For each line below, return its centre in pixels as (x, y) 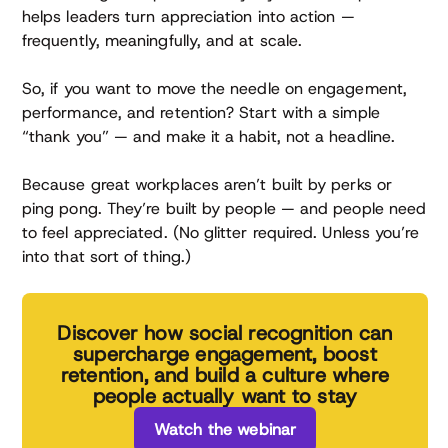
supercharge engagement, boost (225, 353)
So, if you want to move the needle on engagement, (214, 88)
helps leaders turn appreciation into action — (188, 16)
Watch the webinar (225, 429)
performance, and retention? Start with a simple (201, 112)
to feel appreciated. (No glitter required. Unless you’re (221, 232)
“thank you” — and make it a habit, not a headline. (208, 136)
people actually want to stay (225, 395)
